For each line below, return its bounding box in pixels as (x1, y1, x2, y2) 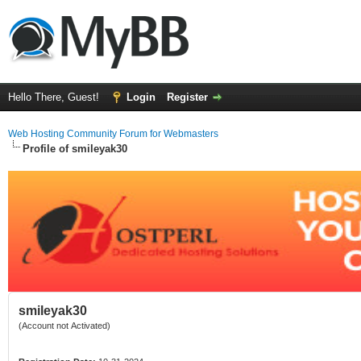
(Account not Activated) (19, 321, 110, 330)
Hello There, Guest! (8, 91, 102, 103)
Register (167, 91, 208, 103)
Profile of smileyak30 (23, 143, 127, 155)
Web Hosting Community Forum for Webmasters (8, 128, 218, 139)
